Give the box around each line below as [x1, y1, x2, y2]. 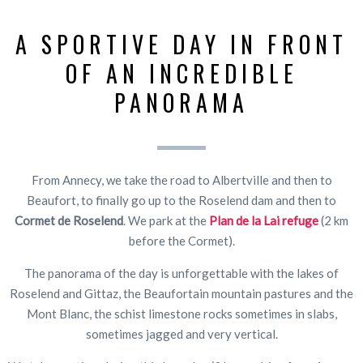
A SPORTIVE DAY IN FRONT [15, 27, 348, 61]
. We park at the [123, 212, 209, 228]
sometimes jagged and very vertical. [85, 326, 278, 341]
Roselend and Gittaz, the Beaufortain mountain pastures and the [10, 285, 353, 301]
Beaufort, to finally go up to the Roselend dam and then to [27, 192, 336, 207]
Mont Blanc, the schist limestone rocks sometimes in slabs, [26, 305, 337, 321]
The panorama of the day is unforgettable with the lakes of [24, 265, 339, 280]
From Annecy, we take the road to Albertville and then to [31, 172, 332, 187]
